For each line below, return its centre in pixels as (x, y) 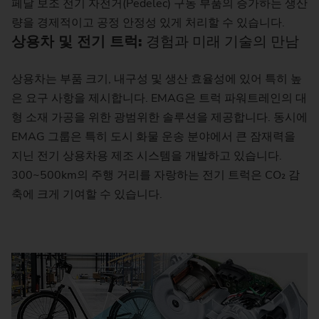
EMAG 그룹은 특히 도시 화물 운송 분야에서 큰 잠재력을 (153, 137)
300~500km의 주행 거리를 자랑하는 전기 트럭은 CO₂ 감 (156, 176)
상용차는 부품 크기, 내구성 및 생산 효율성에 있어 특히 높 (157, 79)
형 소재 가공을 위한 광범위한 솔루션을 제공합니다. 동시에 (159, 118)
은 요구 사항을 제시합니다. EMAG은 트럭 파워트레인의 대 (159, 99)
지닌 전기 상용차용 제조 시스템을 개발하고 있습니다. (147, 156)
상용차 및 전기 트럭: (79, 41)
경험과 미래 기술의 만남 (223, 41)
